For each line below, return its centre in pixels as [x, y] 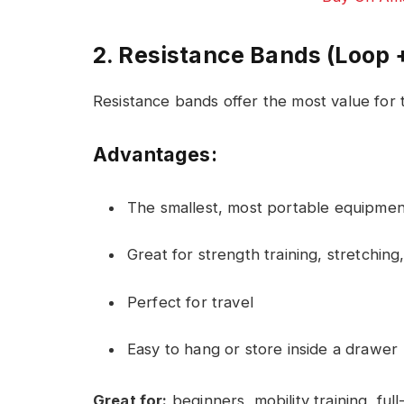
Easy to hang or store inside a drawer [263, 349]
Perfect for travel [190, 302]
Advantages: [155, 154]
